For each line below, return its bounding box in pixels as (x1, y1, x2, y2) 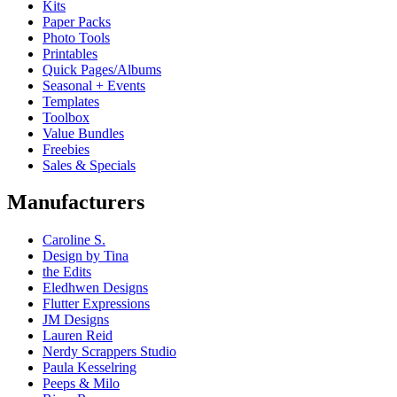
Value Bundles (43, 125, 124, 141)
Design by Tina (43, 248, 128, 264)
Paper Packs (43, 13, 111, 29)
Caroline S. (43, 232, 105, 248)
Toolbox (43, 109, 90, 125)
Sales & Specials (43, 157, 136, 173)
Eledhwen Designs (43, 280, 148, 296)
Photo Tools (43, 29, 110, 45)
